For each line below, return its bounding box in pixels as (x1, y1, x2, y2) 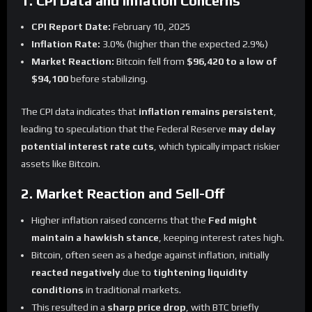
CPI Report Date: (31, 21, 111, 33)
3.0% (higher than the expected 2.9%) (100, 38, 268, 50)
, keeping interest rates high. (159, 231, 284, 243)
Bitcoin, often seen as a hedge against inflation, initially (31, 249, 269, 260)
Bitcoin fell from (114, 56, 187, 68)
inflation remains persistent (139, 105, 274, 117)
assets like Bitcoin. (21, 157, 100, 169)
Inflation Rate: (31, 38, 100, 50)
